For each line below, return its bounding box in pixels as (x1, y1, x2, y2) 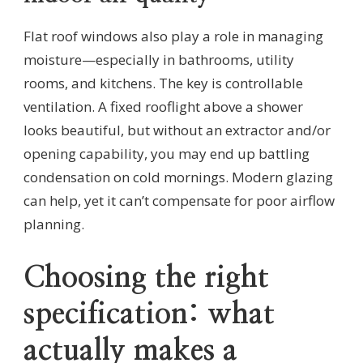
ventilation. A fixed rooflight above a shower (23, 97, 303, 117)
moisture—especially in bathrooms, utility (23, 50, 294, 70)
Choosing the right (23, 263, 269, 293)
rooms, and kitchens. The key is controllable (23, 74, 303, 93)
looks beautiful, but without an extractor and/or (23, 121, 331, 140)
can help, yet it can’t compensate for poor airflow (23, 191, 335, 211)
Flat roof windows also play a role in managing (23, 27, 323, 46)
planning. (23, 215, 84, 234)
